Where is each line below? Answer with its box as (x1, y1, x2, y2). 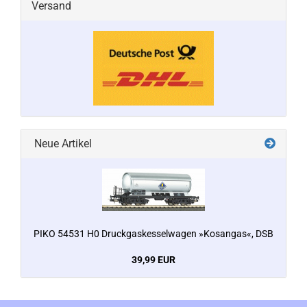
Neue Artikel (32, 137, 92, 150)
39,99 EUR (132, 254, 175, 265)
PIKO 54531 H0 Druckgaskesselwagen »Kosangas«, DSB (34, 228, 273, 239)
